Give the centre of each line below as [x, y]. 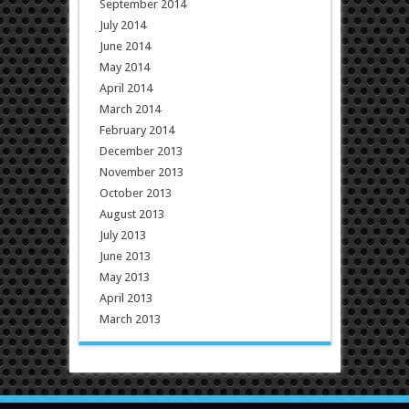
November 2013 [141, 173]
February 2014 [136, 131]
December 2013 [141, 152]
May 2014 [124, 68]
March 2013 [130, 320]
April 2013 [126, 299]
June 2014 [125, 47]
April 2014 [126, 89]
